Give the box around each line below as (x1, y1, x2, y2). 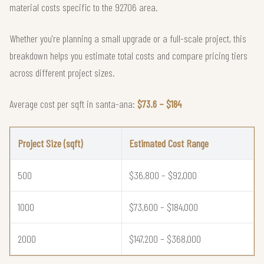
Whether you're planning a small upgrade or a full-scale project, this (9, 32, 246, 45)
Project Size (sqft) (18, 137, 82, 150)
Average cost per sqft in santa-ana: (9, 97, 137, 111)
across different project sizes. (9, 66, 115, 80)
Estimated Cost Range (129, 137, 209, 150)
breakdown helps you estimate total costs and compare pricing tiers (9, 49, 247, 62)
